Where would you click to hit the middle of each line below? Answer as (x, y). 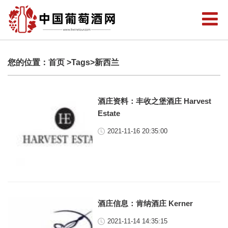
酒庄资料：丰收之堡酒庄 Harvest (155, 101)
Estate (109, 113)
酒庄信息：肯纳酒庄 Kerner (146, 203)
